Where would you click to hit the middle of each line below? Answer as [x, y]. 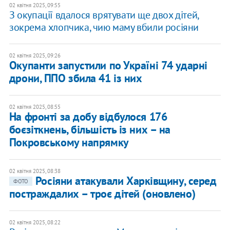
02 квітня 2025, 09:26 [35, 56]
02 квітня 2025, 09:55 [35, 5]
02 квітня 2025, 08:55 [35, 107]
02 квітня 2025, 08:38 [35, 171]
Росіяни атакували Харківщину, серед [126, 181]
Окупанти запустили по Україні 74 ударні [108, 65]
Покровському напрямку [69, 142]
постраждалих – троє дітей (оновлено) [102, 194]
